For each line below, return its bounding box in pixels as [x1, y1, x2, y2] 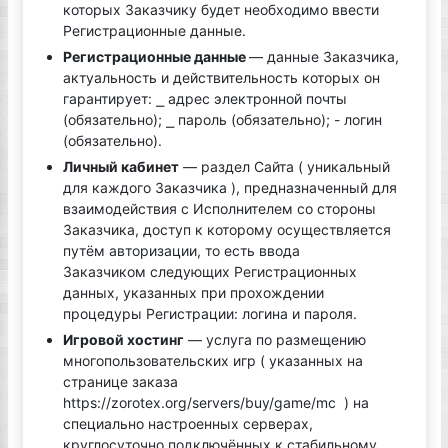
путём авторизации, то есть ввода [62, 242, 300, 259]
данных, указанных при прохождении [62, 284, 324, 301]
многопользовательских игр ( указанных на [62, 352, 363, 369]
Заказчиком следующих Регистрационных [62, 263, 357, 280]
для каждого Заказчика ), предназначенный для [62, 179, 397, 196]
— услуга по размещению [183, 331, 366, 348]
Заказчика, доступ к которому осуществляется [62, 221, 391, 238]
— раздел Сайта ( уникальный [178, 158, 390, 175]
